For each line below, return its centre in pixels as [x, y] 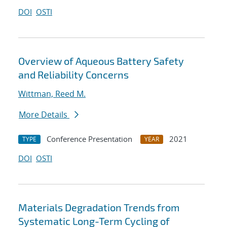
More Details [44, 115]
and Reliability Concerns [73, 75]
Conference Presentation [89, 139]
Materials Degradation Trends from [99, 207]
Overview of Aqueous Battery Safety [101, 61]
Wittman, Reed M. [52, 94]
